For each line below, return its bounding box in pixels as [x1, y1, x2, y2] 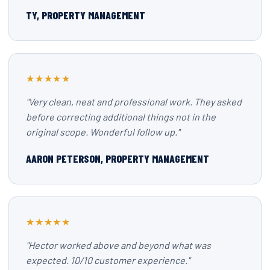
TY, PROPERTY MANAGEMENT [26, 8, 145, 22]
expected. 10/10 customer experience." [26, 254, 190, 266]
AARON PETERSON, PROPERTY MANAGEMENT [26, 152, 209, 165]
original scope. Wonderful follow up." [26, 126, 180, 137]
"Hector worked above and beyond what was [26, 239, 211, 251]
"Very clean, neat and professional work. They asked [26, 96, 242, 107]
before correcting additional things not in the [26, 111, 216, 122]
